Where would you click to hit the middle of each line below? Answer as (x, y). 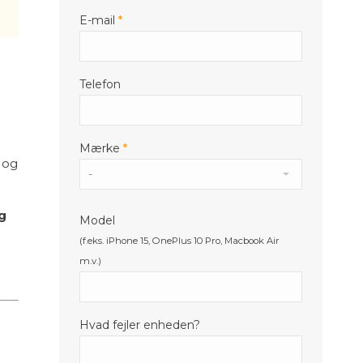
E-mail (97, 20)
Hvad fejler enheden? (140, 325)
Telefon (100, 84)
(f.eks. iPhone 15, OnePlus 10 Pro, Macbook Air (179, 241)
